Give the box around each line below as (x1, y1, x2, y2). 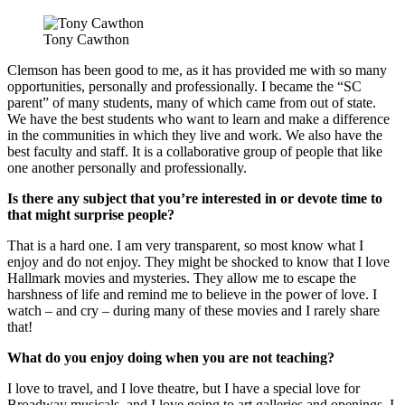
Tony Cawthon (43, 31, 129, 47)
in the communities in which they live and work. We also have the (7, 127, 382, 143)
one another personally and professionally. (7, 159, 247, 175)
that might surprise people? (7, 206, 174, 222)
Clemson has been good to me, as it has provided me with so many (7, 61, 387, 78)
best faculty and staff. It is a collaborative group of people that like (7, 143, 382, 159)
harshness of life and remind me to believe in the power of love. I (7, 286, 377, 302)
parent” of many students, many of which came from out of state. (7, 94, 376, 110)
